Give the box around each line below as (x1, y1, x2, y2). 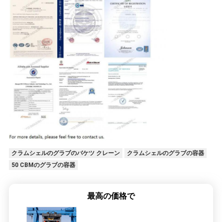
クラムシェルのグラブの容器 (126, 150, 204, 157)
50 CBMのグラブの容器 (11, 162, 75, 169)
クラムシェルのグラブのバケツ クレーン (11, 150, 120, 157)
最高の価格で (87, 191, 135, 201)
